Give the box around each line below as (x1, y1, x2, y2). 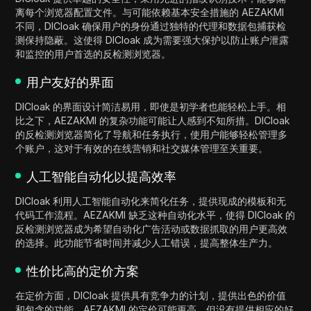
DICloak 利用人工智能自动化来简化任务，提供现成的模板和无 (15, 195, 287, 207)
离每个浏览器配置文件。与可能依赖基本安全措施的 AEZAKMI (15, 6, 285, 18)
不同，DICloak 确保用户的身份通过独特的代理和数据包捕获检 (15, 20, 287, 32)
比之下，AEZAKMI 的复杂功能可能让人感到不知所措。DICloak (15, 115, 290, 126)
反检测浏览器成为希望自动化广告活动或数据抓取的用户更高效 (15, 223, 288, 235)
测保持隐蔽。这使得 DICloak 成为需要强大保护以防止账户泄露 (15, 34, 289, 46)
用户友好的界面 (26, 75, 115, 90)
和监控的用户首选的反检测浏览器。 (15, 48, 171, 60)
